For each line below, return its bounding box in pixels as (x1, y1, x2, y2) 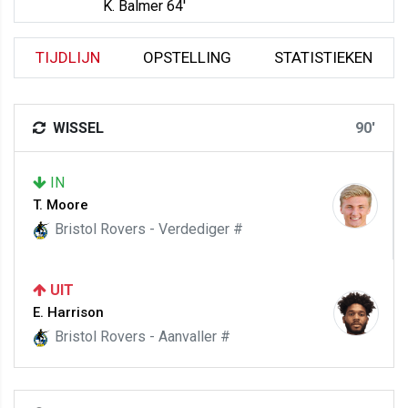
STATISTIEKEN (273, 48, 372, 66)
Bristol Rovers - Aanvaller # (51, 328, 230, 345)
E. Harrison (33, 304, 104, 321)
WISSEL (49, 119, 104, 137)
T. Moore (33, 197, 88, 213)
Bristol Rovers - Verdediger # (51, 220, 243, 238)
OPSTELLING (143, 48, 231, 66)
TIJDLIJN (36, 48, 101, 66)
